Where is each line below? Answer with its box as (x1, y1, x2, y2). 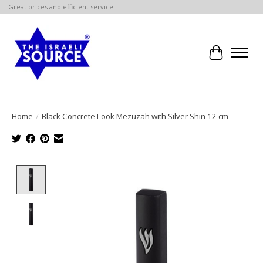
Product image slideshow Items (50, 164, 188, 178)
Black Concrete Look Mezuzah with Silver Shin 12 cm (42, 110, 228, 122)
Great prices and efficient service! (8, 2, 115, 12)
